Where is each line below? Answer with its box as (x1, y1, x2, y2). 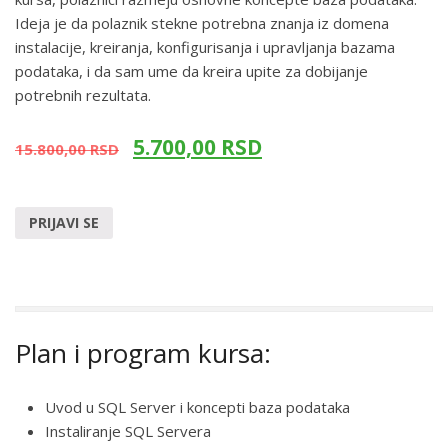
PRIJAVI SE (29, 213, 99, 233)
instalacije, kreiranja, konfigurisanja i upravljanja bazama (15, 37, 395, 58)
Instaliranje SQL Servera (45, 420, 211, 441)
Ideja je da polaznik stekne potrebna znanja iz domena (15, 13, 389, 34)
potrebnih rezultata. (15, 85, 151, 106)
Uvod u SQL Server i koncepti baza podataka (45, 396, 350, 417)
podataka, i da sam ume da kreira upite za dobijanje (15, 61, 368, 82)
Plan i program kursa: (15, 334, 271, 371)
